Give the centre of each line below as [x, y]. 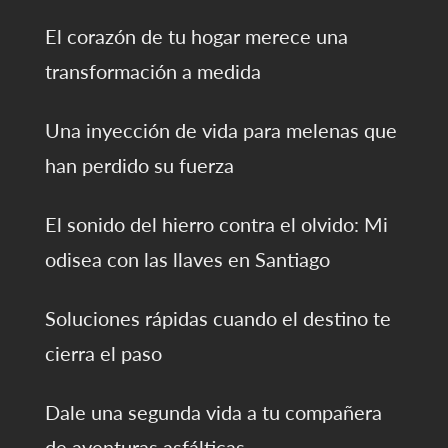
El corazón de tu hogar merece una [196, 36]
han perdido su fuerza [139, 165]
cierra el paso [103, 353]
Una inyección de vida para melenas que [220, 130]
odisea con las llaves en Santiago [187, 259]
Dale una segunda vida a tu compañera [213, 412]
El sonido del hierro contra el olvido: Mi [216, 224]
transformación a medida [152, 71]
